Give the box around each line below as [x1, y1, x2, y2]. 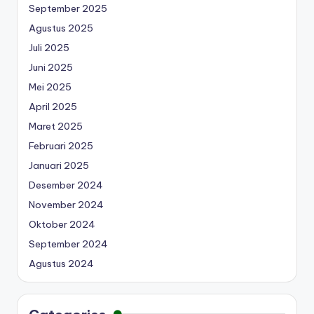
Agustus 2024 [29, 257, 94, 270]
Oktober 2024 [29, 217, 95, 231]
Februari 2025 [29, 139, 93, 152]
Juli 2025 [29, 41, 69, 54]
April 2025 [29, 100, 77, 113]
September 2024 [29, 237, 108, 250]
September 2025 [29, 1, 107, 15]
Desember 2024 [29, 178, 103, 191]
